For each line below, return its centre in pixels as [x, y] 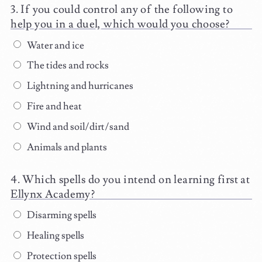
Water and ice [54, 45]
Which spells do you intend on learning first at [136, 179]
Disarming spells [61, 216]
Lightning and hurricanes [79, 86]
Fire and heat [53, 106]
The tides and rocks [67, 66]
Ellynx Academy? [53, 194]
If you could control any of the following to [127, 9]
